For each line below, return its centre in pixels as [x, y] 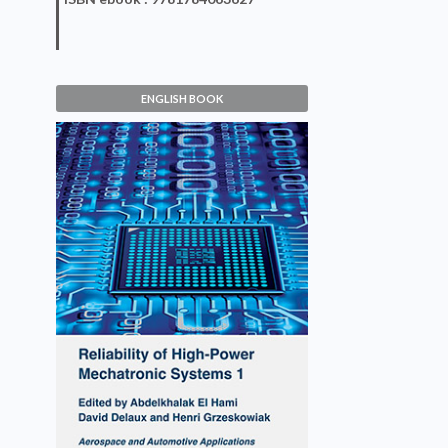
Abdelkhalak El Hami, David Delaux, [175, 286]
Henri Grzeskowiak [126, 307]
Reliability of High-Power [164, 230]
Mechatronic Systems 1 [158, 255]
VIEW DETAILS [129, 349]
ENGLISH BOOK [182, 99]
